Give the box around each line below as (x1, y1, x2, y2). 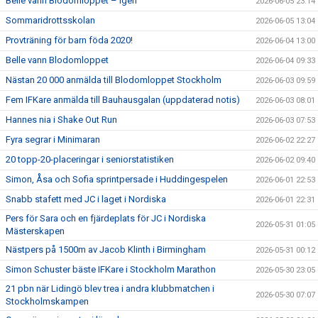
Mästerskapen (6, 226, 65, 236)
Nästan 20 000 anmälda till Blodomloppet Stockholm (6, 75, 221, 85)
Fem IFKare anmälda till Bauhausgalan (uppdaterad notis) (6, 94, 240, 105)
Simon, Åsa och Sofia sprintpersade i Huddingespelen (6, 174, 228, 185)
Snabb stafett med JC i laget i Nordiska (6, 194, 166, 204)
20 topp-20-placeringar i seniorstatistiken (6, 154, 174, 165)
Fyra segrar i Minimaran (6, 134, 100, 145)
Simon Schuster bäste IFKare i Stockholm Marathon (6, 264, 216, 275)
